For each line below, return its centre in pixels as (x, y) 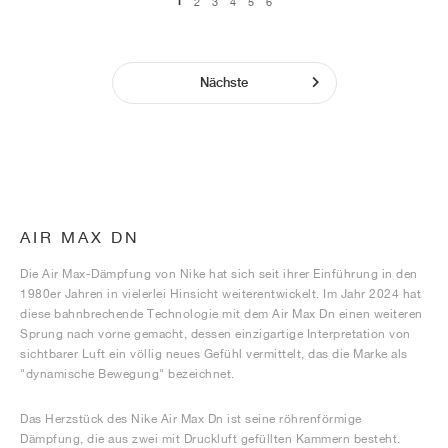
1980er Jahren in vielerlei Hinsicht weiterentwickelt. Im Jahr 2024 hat (220, 293)
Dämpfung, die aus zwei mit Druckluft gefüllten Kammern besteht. (210, 438)
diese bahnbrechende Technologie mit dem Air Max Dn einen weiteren (221, 313)
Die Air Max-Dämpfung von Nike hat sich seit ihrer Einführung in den (219, 273)
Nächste (224, 82)
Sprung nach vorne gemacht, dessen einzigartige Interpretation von (215, 333)
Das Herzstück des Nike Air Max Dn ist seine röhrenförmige (191, 418)
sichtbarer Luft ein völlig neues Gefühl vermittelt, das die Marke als (214, 353)
